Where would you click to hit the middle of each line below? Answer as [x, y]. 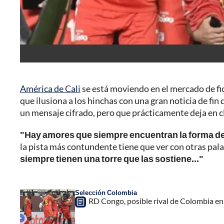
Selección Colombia [106, 193]
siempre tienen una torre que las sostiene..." [112, 159]
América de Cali [50, 89]
